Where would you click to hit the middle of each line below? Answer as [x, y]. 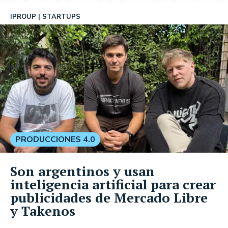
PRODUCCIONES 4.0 [55, 139]
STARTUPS [61, 17]
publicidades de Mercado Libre [109, 197]
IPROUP [23, 17]
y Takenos [43, 210]
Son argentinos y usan [82, 171]
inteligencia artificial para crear [113, 184]
